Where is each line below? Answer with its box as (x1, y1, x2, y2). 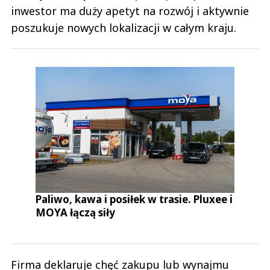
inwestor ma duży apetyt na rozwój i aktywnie (11, 3, 249, 18)
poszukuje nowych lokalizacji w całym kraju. (11, 20, 236, 35)
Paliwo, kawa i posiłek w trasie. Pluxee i (36, 192, 233, 206)
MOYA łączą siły (36, 205, 116, 219)
